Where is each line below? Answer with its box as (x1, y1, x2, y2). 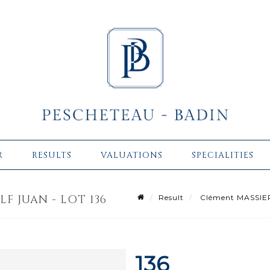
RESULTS (32, 149, 72, 161)
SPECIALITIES (192, 149, 254, 161)
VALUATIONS (101, 149, 163, 161)
